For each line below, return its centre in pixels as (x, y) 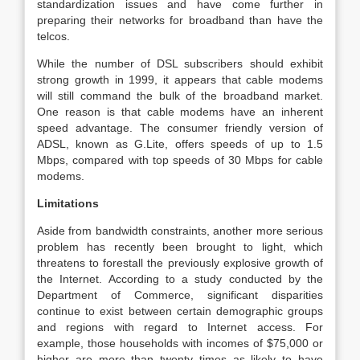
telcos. (53, 36)
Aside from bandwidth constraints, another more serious (180, 231)
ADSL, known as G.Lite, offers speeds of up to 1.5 (180, 144)
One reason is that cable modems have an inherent (180, 112)
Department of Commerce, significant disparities (180, 295)
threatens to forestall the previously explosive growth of (180, 263)
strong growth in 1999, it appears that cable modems (180, 80)
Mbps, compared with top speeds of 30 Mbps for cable (180, 160)
